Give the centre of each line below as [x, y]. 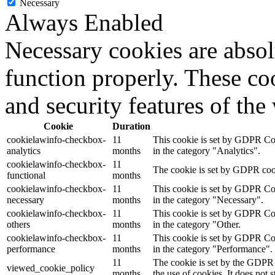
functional [26, 175]
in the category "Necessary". [208, 199]
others [18, 224]
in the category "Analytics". [207, 150]
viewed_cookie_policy [51, 268]
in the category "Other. [197, 224]
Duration [131, 126]
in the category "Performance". [213, 249]
